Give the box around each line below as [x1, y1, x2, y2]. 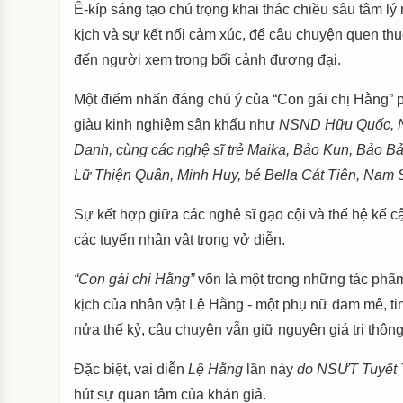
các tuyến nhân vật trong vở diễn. [74, 231, 286, 247]
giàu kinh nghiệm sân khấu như [74, 116, 280, 132]
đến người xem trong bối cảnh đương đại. [74, 51, 342, 67]
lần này [246, 361, 294, 377]
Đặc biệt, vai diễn [74, 361, 189, 377]
